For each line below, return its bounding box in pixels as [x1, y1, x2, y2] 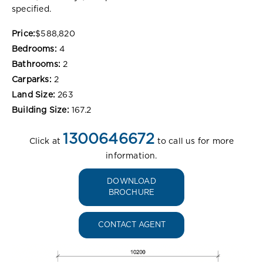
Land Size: [12, 90, 55, 99]
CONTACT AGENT [97, 221, 166, 229]
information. [106, 151, 157, 160]
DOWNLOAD [107, 177, 156, 186]
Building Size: [12, 106, 69, 114]
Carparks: [12, 75, 52, 84]
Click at [29, 137, 63, 146]
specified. [12, 5, 51, 14]
